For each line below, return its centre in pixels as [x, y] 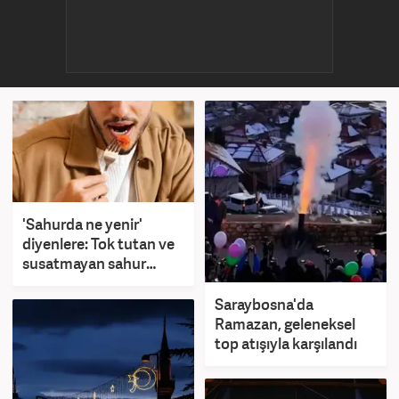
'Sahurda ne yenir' [82, 224]
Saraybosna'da [264, 304]
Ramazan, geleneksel [285, 323]
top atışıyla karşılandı [286, 343]
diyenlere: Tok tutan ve [98, 244]
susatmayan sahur [84, 264]
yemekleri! [57, 283]
